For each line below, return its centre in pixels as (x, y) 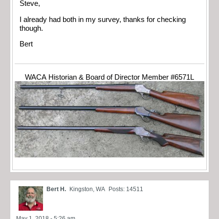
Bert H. (56, 189)
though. (31, 28)
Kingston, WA (87, 189)
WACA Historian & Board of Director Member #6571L (109, 77)
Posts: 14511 (126, 189)
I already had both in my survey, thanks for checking (103, 19)
